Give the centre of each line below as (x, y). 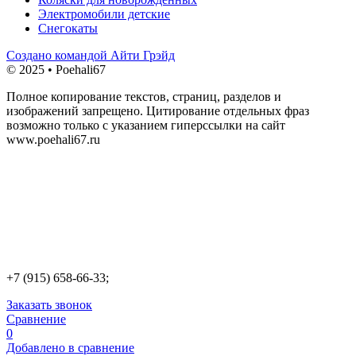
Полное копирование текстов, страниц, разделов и (144, 96)
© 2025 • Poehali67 (56, 69)
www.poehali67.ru (53, 139)
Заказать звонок (49, 304)
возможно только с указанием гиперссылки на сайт (146, 125)
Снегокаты (68, 28)
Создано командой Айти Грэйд (91, 55)
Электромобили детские (104, 14)
